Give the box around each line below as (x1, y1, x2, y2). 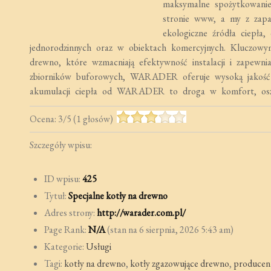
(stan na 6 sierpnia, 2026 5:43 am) (105, 223, 233, 236)
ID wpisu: (44, 172, 82, 185)
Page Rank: (44, 223, 88, 236)
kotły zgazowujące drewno (129, 257, 229, 270)
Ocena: (29, 113, 58, 125)
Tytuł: (44, 189, 68, 202)
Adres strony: (44, 206, 97, 219)
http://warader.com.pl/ (96, 206, 186, 219)
